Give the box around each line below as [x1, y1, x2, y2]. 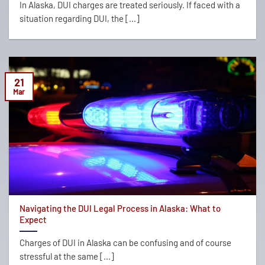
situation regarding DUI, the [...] [19, 13, 140, 24]
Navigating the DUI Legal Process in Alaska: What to [19, 203, 221, 214]
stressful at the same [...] [19, 251, 114, 262]
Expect [19, 214, 47, 225]
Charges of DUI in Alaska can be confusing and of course [19, 237, 231, 248]
